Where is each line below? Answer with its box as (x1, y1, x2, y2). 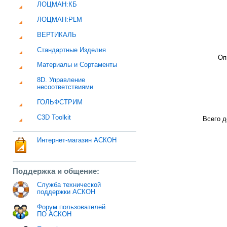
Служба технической (37, 181, 101, 189)
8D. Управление (37, 77, 86, 84)
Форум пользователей (37, 204, 106, 211)
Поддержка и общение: (13, 166, 100, 175)
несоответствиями (37, 84, 94, 91)
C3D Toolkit (37, 113, 71, 121)
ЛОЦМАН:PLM (37, 16, 83, 23)
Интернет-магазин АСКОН (37, 136, 117, 144)
